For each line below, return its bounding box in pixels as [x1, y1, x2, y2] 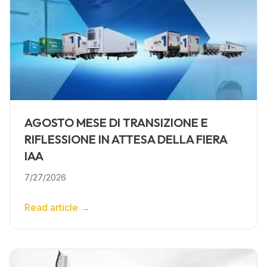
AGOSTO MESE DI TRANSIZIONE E [24, 115, 208, 130]
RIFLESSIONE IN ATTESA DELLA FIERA [24, 132, 227, 147]
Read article [24, 201, 78, 213]
